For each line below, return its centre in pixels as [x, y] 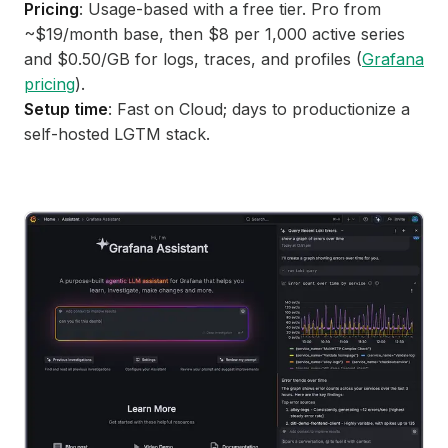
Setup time [66, 108]
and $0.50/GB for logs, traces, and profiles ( [193, 58]
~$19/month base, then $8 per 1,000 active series [214, 33]
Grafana [393, 58]
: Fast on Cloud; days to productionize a [259, 108]
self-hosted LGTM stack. [117, 133]
